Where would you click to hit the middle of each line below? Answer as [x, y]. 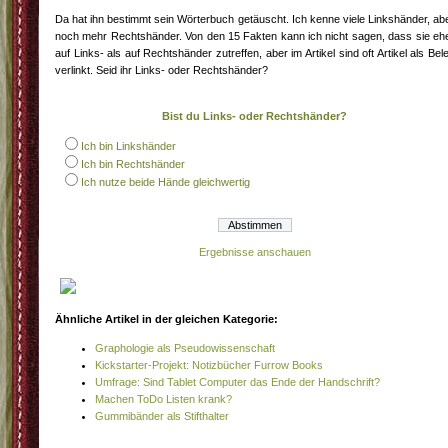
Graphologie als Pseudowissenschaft [185, 348]
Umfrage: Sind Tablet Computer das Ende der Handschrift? [237, 382]
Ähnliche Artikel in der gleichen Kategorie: [166, 319]
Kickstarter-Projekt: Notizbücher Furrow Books [209, 365]
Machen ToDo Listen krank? [163, 399]
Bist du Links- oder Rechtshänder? [255, 116]
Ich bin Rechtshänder [133, 164]
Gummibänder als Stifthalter [162, 416]
